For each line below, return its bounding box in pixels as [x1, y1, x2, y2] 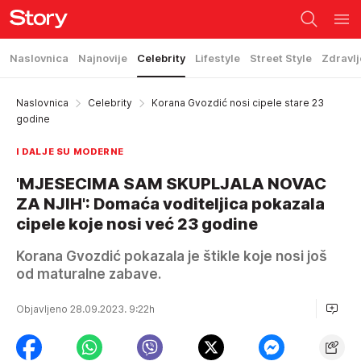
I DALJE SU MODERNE [16, 146, 124, 157]
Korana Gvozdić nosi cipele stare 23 [151, 97, 324, 109]
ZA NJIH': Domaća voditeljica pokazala [16, 194, 325, 214]
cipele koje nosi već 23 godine [16, 214, 258, 234]
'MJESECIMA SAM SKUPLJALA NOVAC [16, 174, 326, 193]
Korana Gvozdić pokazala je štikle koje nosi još [16, 248, 327, 264]
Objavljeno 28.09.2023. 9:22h [16, 302, 157, 315]
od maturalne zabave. [16, 266, 161, 282]
